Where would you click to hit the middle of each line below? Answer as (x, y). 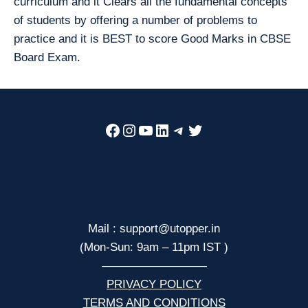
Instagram (157, 129)
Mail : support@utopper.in (154, 228)
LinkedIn (184, 129)
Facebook (140, 129)
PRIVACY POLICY (154, 284)
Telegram (203, 129)
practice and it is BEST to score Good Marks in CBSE (152, 38)
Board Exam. (47, 57)
